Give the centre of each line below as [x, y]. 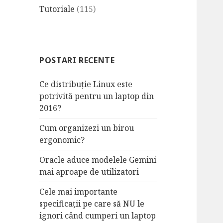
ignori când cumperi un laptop [98, 216]
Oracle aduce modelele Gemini [98, 160]
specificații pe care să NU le [92, 204]
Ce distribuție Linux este [86, 84]
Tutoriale [57, 9]
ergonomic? [62, 140]
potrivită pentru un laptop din [97, 96]
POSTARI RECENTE [77, 60]
